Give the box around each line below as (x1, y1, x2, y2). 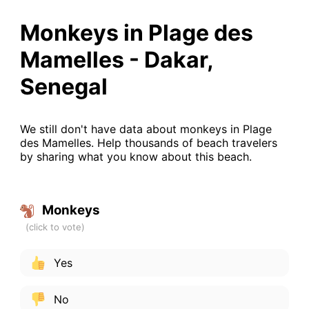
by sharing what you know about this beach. (19, 149, 252, 163)
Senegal (19, 72, 108, 100)
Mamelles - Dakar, (19, 46, 213, 73)
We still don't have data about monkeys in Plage (19, 121, 272, 136)
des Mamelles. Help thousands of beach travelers (19, 135, 277, 150)
